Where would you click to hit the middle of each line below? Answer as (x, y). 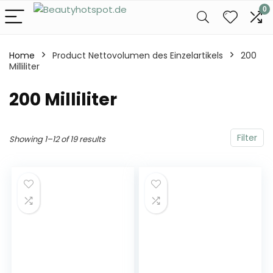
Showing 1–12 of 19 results (57, 139)
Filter (247, 138)
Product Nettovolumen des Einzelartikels (138, 55)
